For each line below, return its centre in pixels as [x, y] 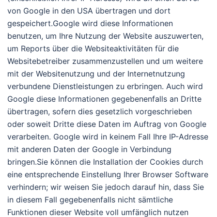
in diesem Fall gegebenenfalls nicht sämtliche [90, 200]
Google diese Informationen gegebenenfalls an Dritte [104, 99]
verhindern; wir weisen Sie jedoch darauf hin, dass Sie [106, 187]
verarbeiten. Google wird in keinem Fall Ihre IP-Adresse [108, 137]
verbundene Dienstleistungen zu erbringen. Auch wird [105, 86]
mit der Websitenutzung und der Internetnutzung [96, 74]
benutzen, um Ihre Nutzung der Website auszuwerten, [105, 36]
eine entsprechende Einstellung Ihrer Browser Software [108, 175]
